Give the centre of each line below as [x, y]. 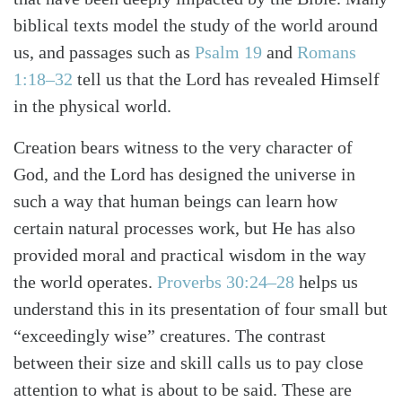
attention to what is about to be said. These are [183, 390]
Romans [327, 52]
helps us [326, 282]
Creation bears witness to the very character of [183, 148]
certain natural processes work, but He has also [184, 228]
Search [77, 376]
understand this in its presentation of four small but [201, 309]
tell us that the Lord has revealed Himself [226, 79]
